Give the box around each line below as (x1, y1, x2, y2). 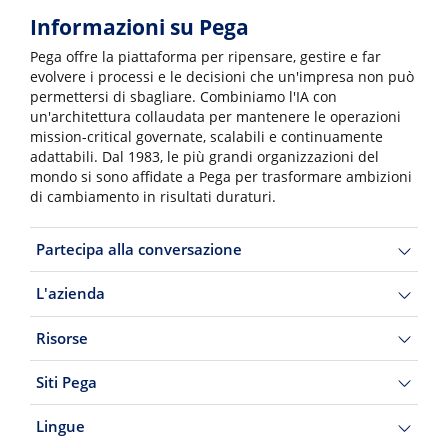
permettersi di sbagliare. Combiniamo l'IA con (30, 87, 337, 106)
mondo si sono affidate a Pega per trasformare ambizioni (30, 167, 412, 186)
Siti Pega (35, 371, 97, 392)
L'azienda (35, 283, 105, 304)
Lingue (35, 416, 85, 437)
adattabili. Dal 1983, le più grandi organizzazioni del (30, 147, 379, 166)
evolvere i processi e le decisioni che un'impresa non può (30, 67, 414, 86)
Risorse (35, 327, 88, 348)
